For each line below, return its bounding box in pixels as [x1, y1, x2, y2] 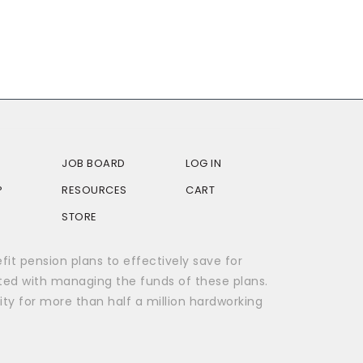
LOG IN [186, 156, 221, 171]
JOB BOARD [62, 156, 126, 171]
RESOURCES [62, 182, 127, 198]
